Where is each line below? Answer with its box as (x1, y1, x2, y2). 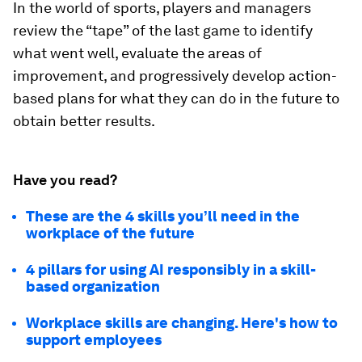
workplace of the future (26, 225, 195, 242)
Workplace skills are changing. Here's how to (26, 314, 338, 332)
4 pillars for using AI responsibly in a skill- (26, 261, 316, 279)
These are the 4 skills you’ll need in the (26, 208, 300, 225)
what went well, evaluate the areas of (13, 44, 262, 62)
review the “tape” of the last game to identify (13, 22, 313, 40)
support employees (26, 331, 162, 349)
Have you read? (13, 171, 117, 189)
